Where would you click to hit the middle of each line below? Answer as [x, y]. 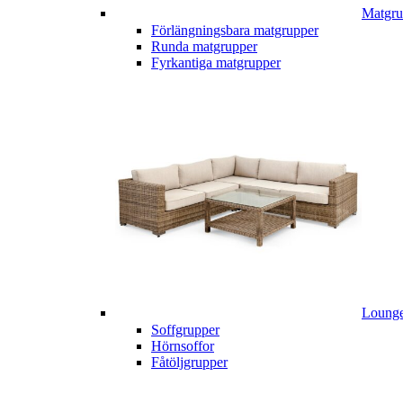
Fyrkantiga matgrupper [216, 62]
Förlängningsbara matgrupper [235, 30]
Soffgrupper [185, 329]
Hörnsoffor [183, 345]
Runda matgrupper [204, 46]
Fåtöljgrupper [189, 362]
